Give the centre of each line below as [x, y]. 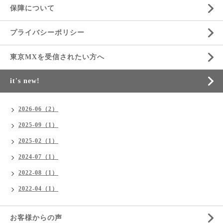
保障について [32, 8]
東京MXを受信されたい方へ [57, 57]
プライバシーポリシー [47, 33]
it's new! [25, 81]
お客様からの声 [36, 218]
